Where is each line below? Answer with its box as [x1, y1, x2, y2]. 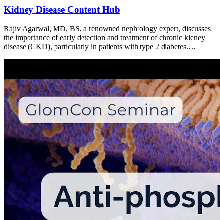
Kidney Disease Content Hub [4, 4, 120, 15]
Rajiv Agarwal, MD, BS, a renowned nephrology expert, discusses [4, 24, 211, 33]
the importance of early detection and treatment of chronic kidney [4, 33, 205, 42]
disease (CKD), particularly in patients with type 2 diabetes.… [4, 42, 196, 51]
